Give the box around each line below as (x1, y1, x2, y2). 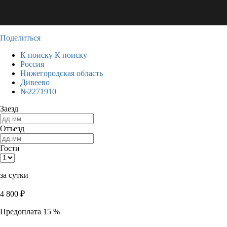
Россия (20, 60, 44, 68)
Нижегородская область (20, 69, 103, 78)
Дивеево (20, 78, 50, 87)
